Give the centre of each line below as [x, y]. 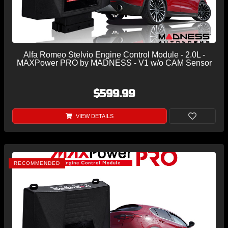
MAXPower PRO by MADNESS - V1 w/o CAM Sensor [114, 63]
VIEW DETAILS [94, 116]
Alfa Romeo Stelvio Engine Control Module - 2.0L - [114, 54]
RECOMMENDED [37, 163]
